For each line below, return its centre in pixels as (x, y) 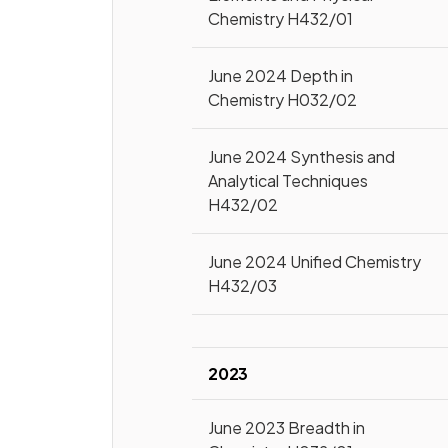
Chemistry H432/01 (281, 18)
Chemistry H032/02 (283, 99)
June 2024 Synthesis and (302, 156)
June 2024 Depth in (281, 75)
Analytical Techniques (288, 180)
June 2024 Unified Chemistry (315, 261)
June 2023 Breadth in (287, 427)
